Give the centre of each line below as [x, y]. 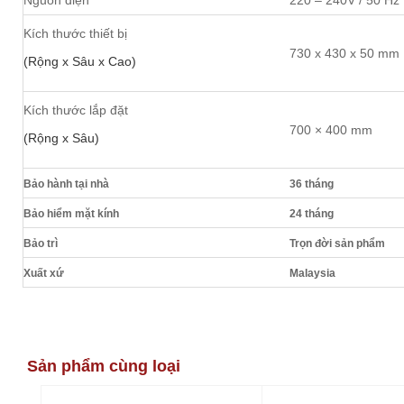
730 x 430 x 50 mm [345, 53]
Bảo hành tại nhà [66, 184]
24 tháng [312, 213]
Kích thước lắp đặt [76, 110]
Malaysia [313, 273]
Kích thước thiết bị [75, 33]
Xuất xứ [44, 273]
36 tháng [312, 184]
